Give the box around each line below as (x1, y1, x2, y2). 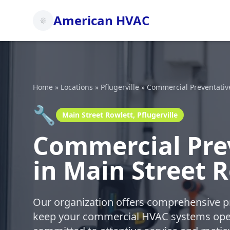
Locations (61, 82, 93, 92)
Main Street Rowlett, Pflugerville (62, 110, 178, 120)
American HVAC (53, 12, 149, 29)
